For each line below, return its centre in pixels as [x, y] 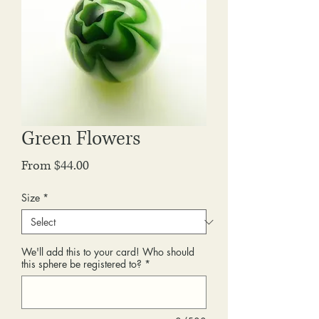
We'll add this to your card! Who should [108, 252]
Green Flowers [81, 139]
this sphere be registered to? [82, 264]
